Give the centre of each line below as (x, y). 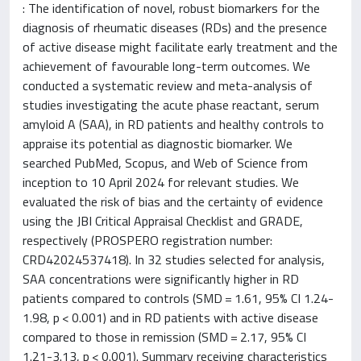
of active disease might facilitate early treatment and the (180, 47)
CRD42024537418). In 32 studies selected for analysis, (174, 259)
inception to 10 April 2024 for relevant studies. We (161, 182)
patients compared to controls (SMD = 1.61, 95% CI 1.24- (178, 298)
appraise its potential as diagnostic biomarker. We (158, 143)
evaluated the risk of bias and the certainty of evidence (173, 201)
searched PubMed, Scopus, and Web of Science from (165, 163)
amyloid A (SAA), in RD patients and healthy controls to (173, 124)
